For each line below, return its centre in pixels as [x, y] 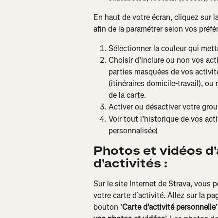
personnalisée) [133, 130]
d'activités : [130, 163]
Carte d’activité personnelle [169, 207]
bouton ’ [108, 207]
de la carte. [127, 95]
